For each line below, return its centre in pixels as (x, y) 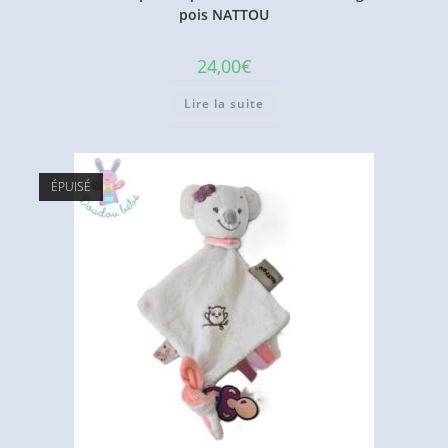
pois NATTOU (224, 14)
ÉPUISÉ (70, 187)
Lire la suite (224, 103)
